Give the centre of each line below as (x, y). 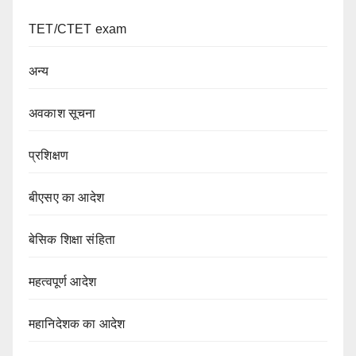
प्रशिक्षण (48, 156)
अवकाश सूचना (62, 114)
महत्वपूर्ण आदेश (62, 282)
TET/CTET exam (78, 29)
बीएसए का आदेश (66, 198)
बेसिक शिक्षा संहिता (72, 240)
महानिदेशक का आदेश (77, 324)
